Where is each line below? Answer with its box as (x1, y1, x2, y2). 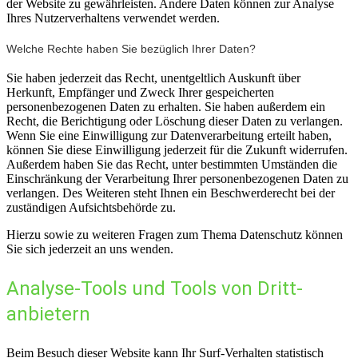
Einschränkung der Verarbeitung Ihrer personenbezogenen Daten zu (6, 172, 348, 186)
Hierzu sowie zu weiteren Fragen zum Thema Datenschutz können (6, 228, 343, 242)
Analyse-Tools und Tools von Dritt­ (6, 277, 303, 300)
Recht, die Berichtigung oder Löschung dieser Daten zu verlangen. (6, 114, 343, 129)
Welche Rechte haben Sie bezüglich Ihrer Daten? (6, 42, 256, 55)
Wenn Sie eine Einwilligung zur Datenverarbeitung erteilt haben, (6, 129, 332, 143)
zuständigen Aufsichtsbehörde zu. (6, 201, 176, 215)
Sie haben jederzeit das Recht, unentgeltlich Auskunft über (6, 71, 300, 86)
